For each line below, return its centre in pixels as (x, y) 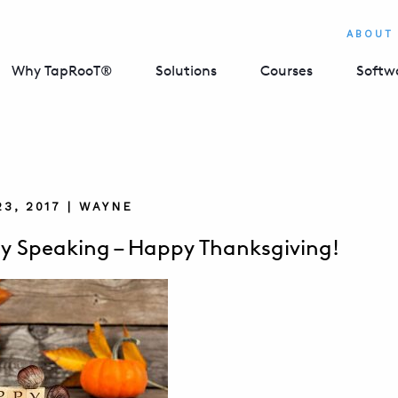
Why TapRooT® (62, 71)
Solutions (186, 71)
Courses (287, 71)
